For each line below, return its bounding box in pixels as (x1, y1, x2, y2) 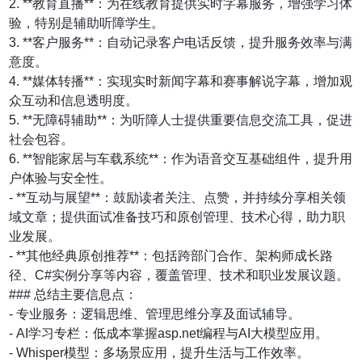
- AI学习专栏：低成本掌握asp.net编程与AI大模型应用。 (9, 326, 329, 340)
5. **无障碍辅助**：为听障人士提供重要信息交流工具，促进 (9, 112, 353, 127)
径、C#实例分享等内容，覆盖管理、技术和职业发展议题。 (9, 267, 350, 282)
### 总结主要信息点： (9, 287, 138, 301)
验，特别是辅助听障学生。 (9, 15, 165, 30)
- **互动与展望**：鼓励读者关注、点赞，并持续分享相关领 (9, 190, 347, 204)
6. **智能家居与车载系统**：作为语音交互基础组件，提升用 (9, 151, 353, 166)
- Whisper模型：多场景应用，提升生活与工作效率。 (9, 345, 310, 360)
